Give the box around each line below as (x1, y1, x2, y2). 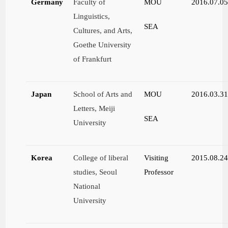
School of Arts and (73, 90, 133, 99)
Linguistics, (73, 12, 110, 21)
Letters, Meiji (73, 104, 116, 113)
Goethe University (73, 40, 132, 49)
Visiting (144, 153, 169, 162)
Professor (144, 167, 174, 177)
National (73, 182, 101, 191)
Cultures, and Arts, (73, 26, 133, 35)
